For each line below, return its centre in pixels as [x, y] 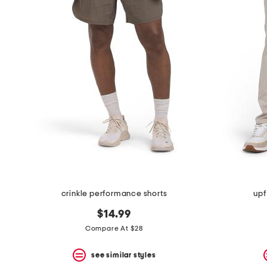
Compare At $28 [114, 229]
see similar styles [124, 255]
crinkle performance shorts [114, 194]
